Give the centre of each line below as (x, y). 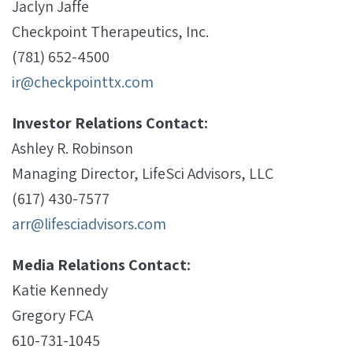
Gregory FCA (52, 315)
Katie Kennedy (60, 290)
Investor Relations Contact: (110, 123)
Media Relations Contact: (101, 265)
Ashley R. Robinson (72, 148)
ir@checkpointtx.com (83, 82)
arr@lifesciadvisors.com (89, 224)
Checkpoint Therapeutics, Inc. (110, 32)
